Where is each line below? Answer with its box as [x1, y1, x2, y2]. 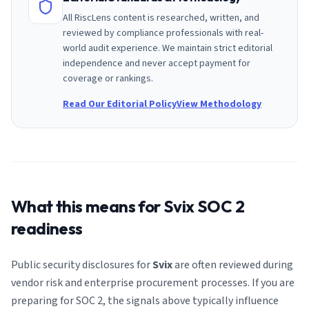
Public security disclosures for [11, 257, 152, 272]
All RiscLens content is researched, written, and [63, 11, 259, 25]
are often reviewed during [172, 257, 293, 272]
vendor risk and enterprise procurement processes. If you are [11, 275, 295, 290]
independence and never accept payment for [63, 57, 250, 70]
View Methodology [177, 97, 261, 111]
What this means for [11, 196, 163, 217]
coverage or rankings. [63, 72, 153, 86]
